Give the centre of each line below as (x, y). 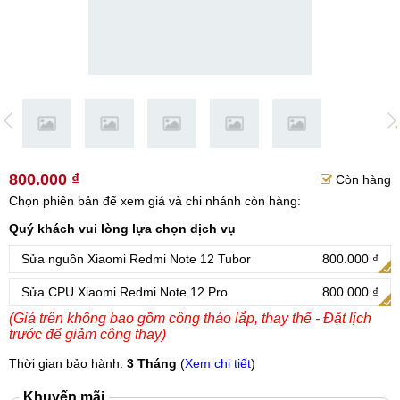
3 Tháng (152, 363)
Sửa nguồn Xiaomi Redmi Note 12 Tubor (136, 259)
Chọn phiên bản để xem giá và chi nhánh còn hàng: (155, 201)
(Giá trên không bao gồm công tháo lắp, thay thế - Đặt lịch (190, 318)
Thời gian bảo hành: (68, 363)
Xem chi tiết (218, 363)
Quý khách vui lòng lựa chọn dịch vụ (122, 229)
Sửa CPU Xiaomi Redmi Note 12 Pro (125, 292)
